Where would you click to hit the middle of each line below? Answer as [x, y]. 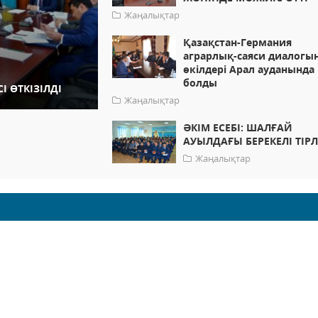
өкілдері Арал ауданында [249, 70]
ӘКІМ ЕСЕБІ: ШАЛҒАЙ [238, 128]
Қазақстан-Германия [238, 43]
